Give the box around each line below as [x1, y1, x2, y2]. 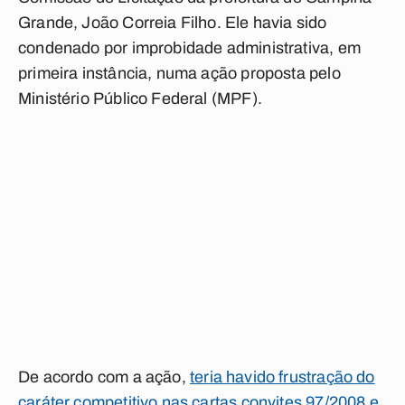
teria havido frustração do [189, 368, 375, 386]
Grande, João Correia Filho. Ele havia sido [18, 14, 327, 32]
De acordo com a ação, [18, 368, 190, 386]
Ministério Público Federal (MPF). [18, 89, 262, 108]
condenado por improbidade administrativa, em [18, 39, 361, 57]
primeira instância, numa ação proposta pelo [18, 64, 341, 82]
